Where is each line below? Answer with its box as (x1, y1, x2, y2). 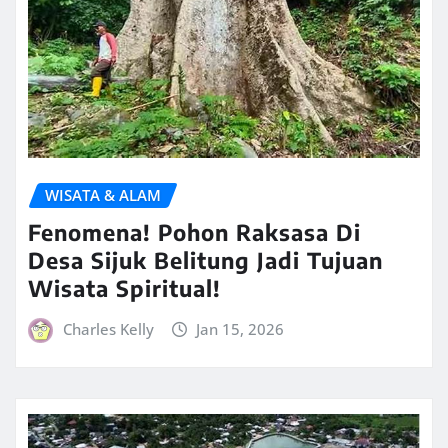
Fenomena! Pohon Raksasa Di (28, 217, 361, 246)
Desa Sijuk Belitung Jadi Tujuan (28, 245, 383, 274)
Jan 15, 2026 (196, 318, 285, 339)
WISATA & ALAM (45, 185, 161, 206)
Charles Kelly (62, 318, 154, 339)
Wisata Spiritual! (28, 273, 221, 302)
